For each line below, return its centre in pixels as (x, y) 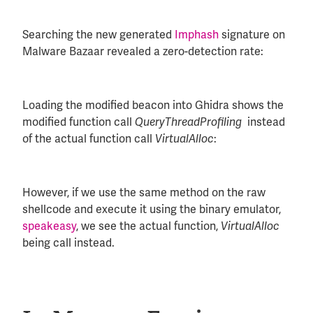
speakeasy (49, 226)
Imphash (197, 35)
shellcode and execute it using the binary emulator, (152, 209)
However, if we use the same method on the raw (144, 192)
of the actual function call (89, 138)
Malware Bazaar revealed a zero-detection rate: (143, 52)
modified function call (79, 122)
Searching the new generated (99, 35)
